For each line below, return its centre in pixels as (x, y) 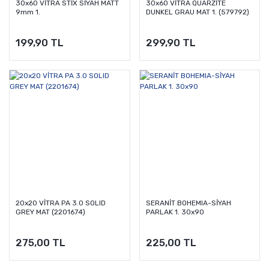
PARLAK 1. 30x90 (175, 212)
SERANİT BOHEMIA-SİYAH (188, 203)
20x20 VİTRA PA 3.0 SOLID (61, 203)
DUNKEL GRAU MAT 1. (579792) (197, 12)
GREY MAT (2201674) (50, 212)
